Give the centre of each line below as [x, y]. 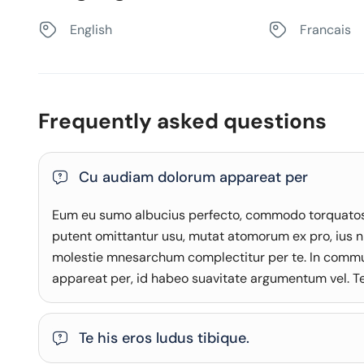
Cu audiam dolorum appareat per [193, 177]
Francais [326, 30]
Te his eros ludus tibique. [164, 338]
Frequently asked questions [182, 121]
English [91, 30]
